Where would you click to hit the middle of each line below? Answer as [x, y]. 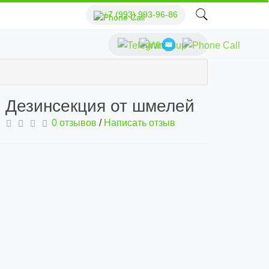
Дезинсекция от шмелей [100, 106]
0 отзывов [74, 123]
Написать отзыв [140, 123]
